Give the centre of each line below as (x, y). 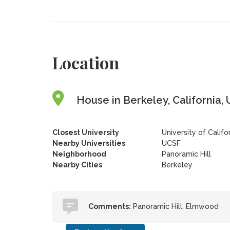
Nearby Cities (77, 165)
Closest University (85, 132)
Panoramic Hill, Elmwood (175, 206)
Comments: (109, 206)
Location (85, 62)
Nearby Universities (89, 143)
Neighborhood (79, 154)
